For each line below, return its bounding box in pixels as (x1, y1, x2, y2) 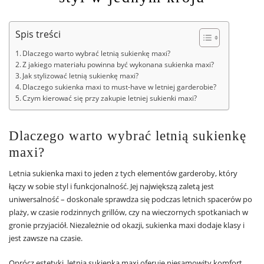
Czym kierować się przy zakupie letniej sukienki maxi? (22, 93, 197, 104)
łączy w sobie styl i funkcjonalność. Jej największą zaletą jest (9, 181, 214, 192)
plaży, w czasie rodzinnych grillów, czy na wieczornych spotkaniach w (9, 207, 248, 218)
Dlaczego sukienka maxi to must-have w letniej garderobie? (22, 82, 217, 93)
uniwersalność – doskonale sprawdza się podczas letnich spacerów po (9, 194, 252, 205)
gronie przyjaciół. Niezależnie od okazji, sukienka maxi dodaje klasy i (9, 220, 245, 231)
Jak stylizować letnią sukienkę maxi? (22, 71, 139, 81)
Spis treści (15, 28, 61, 41)
